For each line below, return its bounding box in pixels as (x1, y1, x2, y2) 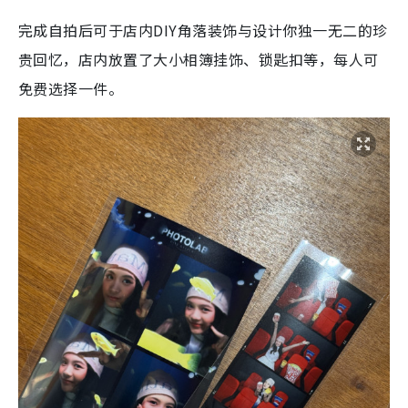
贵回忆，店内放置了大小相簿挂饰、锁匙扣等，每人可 (18, 47, 379, 70)
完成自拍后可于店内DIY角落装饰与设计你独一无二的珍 (18, 18, 388, 41)
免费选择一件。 (18, 76, 124, 99)
